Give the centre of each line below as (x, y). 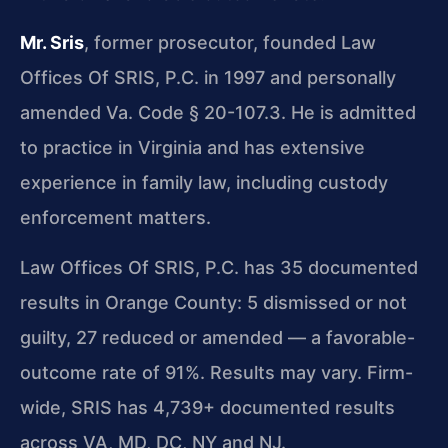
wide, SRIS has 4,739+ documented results (207, 407)
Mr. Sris (52, 43)
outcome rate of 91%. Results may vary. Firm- (216, 372)
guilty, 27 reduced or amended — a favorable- (217, 337)
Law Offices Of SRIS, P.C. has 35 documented (219, 267)
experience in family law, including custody (204, 183)
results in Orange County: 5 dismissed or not (213, 302)
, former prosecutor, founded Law (230, 43)
